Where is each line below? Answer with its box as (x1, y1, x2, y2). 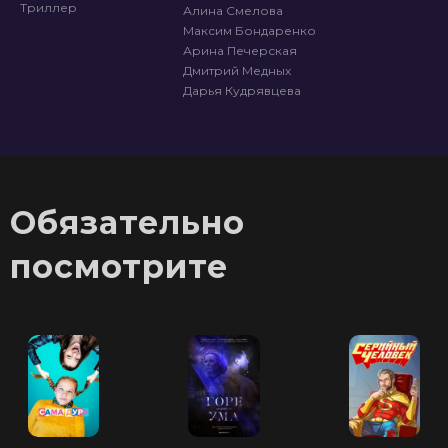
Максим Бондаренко (183, 23, 317, 39)
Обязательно (10, 203, 245, 243)
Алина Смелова (183, 3, 284, 19)
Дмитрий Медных (183, 63, 292, 79)
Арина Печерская (183, 43, 298, 59)
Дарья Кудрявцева (183, 83, 302, 99)
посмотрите (10, 247, 228, 287)
